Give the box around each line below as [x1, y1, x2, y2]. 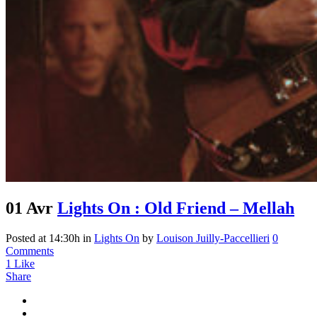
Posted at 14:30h [6, 231, 80, 244]
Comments [6, 244, 54, 257]
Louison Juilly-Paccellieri [156, 231, 270, 244]
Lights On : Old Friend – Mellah [57, 198, 294, 217]
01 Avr [6, 198, 53, 217]
